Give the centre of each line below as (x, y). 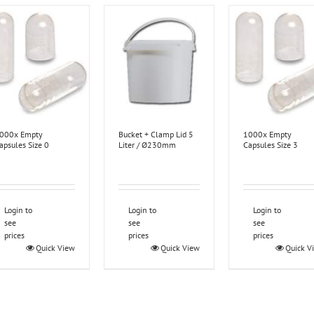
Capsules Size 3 (271, 145)
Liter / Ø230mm (148, 145)
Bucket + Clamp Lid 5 (156, 135)
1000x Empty (268, 135)
